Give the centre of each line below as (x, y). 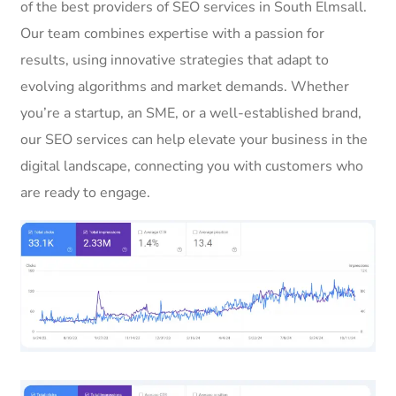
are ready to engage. (85, 192)
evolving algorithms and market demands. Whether (185, 86)
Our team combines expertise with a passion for (172, 33)
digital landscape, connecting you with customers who (192, 166)
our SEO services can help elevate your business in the (194, 139)
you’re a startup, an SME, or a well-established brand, (191, 113)
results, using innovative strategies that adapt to (175, 60)
